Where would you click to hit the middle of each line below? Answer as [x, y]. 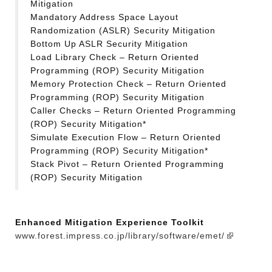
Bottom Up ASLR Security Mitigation [109, 43]
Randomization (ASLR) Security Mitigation [123, 30]
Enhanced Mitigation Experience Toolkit [110, 222]
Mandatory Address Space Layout [104, 17]
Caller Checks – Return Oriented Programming [133, 110]
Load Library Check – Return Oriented [115, 57]
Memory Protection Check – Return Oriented [128, 83]
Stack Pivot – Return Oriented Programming [127, 164]
